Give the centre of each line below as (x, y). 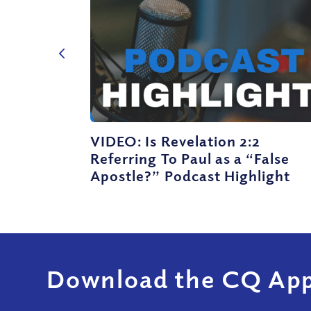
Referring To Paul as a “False (190, 158)
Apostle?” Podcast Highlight (191, 175)
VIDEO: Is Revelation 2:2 (176, 141)
